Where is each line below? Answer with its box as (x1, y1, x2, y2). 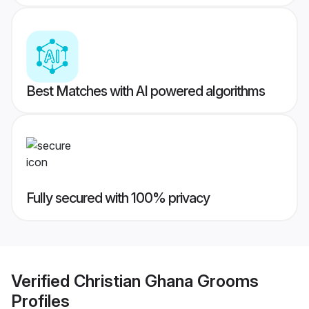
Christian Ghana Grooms (74, 270, 259, 291)
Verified (11, 270, 74, 291)
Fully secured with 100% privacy (26, 190, 210, 207)
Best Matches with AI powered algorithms (26, 83, 265, 100)
